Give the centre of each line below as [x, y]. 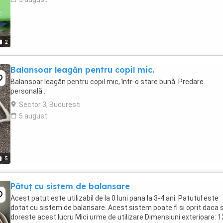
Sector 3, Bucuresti [50, 105]
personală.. [28, 91]
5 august [33, 116]
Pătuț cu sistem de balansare [70, 186]
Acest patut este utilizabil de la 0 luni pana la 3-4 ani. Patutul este [114, 198]
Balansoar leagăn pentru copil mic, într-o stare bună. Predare [107, 82]
